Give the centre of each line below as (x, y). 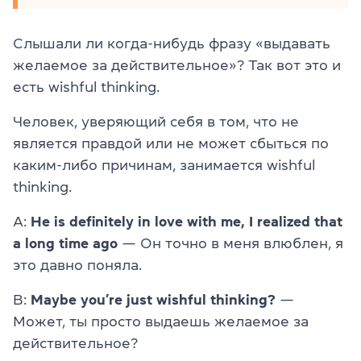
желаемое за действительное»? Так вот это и (177, 66)
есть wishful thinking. (86, 87)
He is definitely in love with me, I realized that (187, 222)
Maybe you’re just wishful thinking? (153, 300)
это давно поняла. (77, 266)
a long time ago (65, 244)
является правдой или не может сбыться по (171, 144)
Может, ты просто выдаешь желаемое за (161, 322)
